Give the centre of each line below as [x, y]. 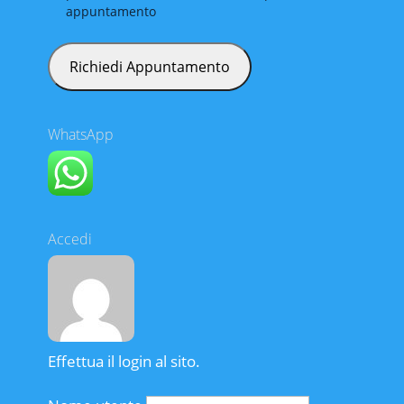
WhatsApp [80, 134]
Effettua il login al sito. [124, 362]
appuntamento [110, 12]
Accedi [69, 239]
